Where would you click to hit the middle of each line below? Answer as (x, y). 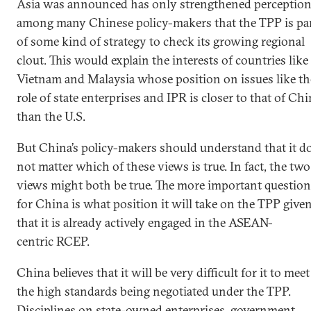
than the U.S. (52, 116)
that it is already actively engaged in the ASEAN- (145, 222)
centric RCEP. (54, 241)
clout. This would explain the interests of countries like (162, 60)
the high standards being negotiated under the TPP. (154, 291)
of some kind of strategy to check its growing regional (161, 41)
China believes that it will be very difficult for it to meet (163, 272)
